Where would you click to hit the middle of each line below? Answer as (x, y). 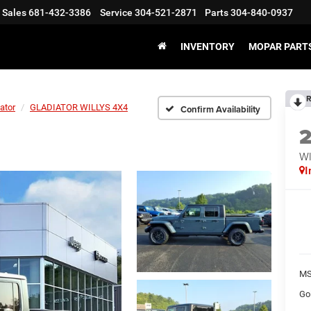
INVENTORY (208, 47)
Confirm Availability (220, 109)
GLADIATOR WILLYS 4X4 (79, 107)
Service (116, 13)
